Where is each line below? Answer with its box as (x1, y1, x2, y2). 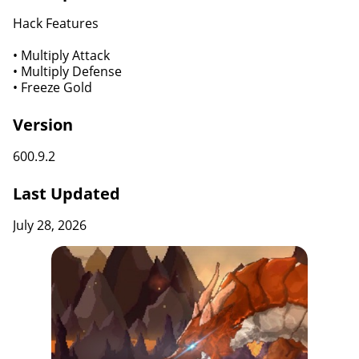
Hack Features (13, 14, 99, 32)
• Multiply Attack (13, 46, 110, 64)
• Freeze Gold (13, 79, 92, 96)
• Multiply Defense (13, 63, 122, 80)
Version (13, 114, 73, 135)
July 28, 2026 (13, 216, 87, 234)
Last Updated (13, 183, 120, 204)
